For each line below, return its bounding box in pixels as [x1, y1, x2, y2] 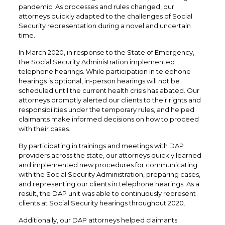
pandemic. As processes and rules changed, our [18, 3, 174, 11]
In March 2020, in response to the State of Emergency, [18, 48, 194, 57]
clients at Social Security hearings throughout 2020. [18, 199, 185, 207]
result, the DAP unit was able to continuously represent [18, 189, 196, 198]
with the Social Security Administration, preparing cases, [18, 170, 200, 179]
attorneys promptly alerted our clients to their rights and [18, 96, 201, 104]
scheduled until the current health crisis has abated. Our [18, 86, 199, 95]
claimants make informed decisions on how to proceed [18, 115, 199, 124]
